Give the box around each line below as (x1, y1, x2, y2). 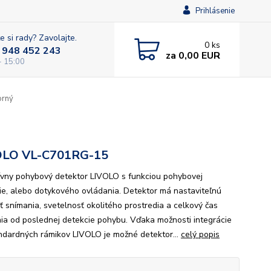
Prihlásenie (195, 5, 235, 16)
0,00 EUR (175, 48, 220, 62)
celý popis (180, 229, 220, 240)
